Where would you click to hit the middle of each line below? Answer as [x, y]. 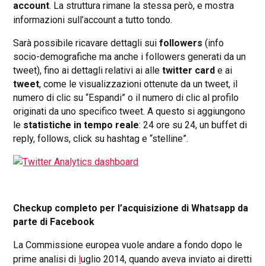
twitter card [189, 71]
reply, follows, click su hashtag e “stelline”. [101, 139]
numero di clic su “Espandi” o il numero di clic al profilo [126, 98]
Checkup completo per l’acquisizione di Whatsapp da [131, 208]
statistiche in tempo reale [81, 125]
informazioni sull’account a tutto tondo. [93, 20]
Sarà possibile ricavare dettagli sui [86, 43]
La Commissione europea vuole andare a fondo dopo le [128, 245]
